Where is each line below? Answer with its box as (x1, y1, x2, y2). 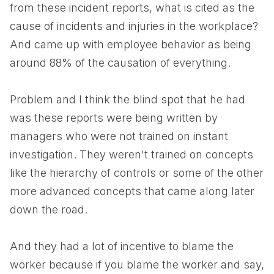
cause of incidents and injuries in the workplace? (10, 20, 258, 32)
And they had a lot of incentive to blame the (10, 240, 234, 253)
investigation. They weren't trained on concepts (10, 148, 253, 161)
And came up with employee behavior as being (10, 38, 251, 51)
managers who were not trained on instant (10, 130, 228, 143)
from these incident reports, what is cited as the (10, 1, 254, 14)
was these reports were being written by (10, 111, 218, 124)
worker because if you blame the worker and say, (10, 258, 264, 271)
